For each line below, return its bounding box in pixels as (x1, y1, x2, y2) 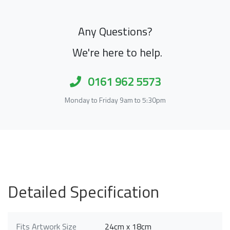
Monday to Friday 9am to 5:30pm (64, 94, 166, 105)
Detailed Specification (8, 179, 159, 204)
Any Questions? (78, 22, 152, 40)
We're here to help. (72, 43, 162, 61)
